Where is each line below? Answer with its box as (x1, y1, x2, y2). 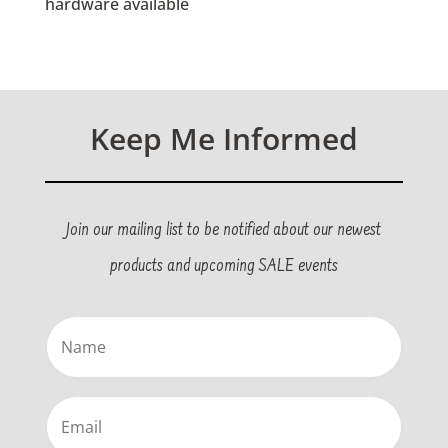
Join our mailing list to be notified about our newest (66, 220, 382, 241)
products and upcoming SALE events (109, 256, 338, 277)
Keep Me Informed (89, 117, 358, 159)
